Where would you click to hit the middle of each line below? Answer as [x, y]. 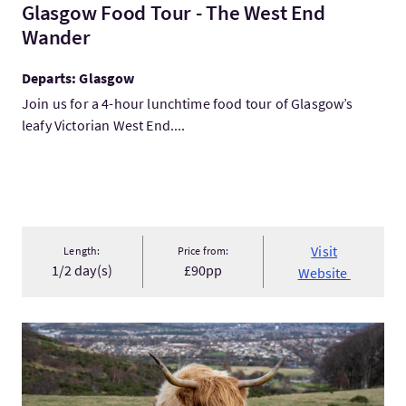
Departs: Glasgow [78, 78]
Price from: [203, 251]
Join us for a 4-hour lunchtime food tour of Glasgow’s [188, 103]
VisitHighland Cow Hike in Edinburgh [134, 333]
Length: [82, 251]
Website [324, 273]
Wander [56, 37]
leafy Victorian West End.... [104, 125]
